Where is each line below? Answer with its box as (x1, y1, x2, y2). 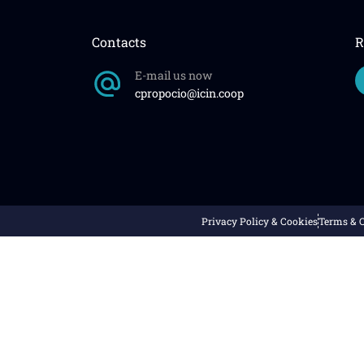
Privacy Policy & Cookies (201, 214, 318, 228)
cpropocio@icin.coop (134, 85, 244, 102)
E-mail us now (134, 67, 212, 84)
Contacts (91, 33, 146, 51)
